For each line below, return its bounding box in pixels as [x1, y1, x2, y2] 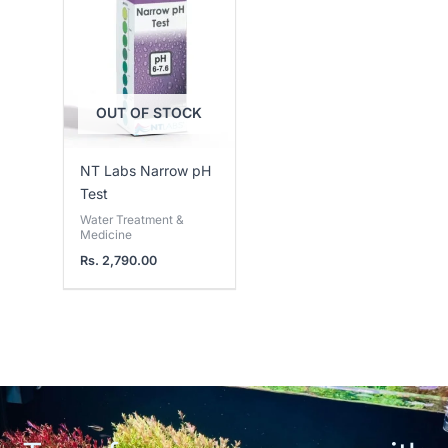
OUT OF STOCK [96, 104, 203, 122]
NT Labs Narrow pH [80, 162, 212, 180]
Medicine [80, 227, 133, 243]
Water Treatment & [80, 212, 185, 228]
